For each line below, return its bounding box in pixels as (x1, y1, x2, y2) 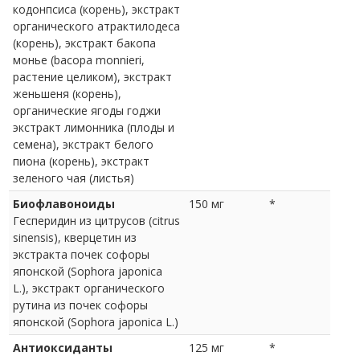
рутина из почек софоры (13, 297, 148, 313)
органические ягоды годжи (13, 102, 161, 118)
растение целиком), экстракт (13, 68, 172, 84)
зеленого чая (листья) (13, 170, 134, 186)
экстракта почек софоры (13, 246, 149, 262)
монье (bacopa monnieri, (13, 51, 145, 67)
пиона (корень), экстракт (13, 153, 149, 169)
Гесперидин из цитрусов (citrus (13, 212, 180, 228)
